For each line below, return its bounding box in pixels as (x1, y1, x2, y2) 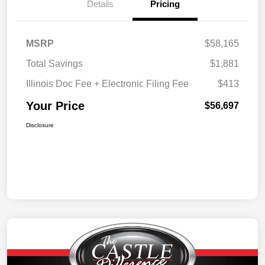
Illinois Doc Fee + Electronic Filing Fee (26, 79, 189, 89)
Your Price (26, 99, 85, 113)
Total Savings (26, 59, 83, 69)
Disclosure (26, 122, 54, 129)
